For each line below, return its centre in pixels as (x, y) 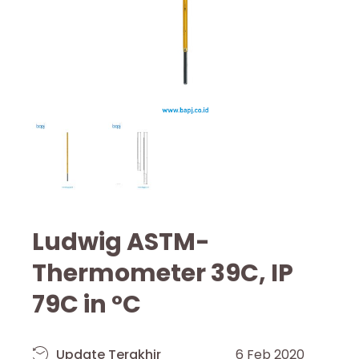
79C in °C (87, 304)
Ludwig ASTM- (121, 242)
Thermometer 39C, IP (163, 273)
